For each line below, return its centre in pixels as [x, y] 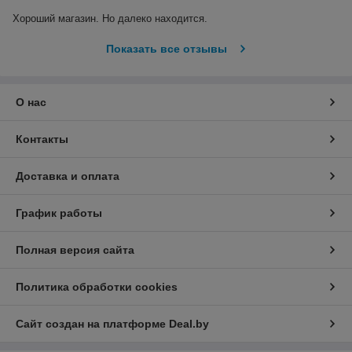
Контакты [42, 139]
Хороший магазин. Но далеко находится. [110, 19]
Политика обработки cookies [97, 287]
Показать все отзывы [166, 49]
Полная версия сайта [75, 250]
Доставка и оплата [68, 176]
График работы [59, 213]
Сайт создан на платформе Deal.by [112, 324]
